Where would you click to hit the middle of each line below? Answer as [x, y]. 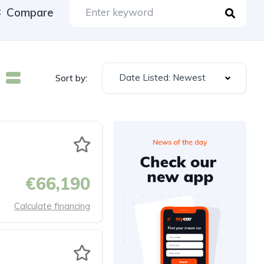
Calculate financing [52, 206]
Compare [30, 12]
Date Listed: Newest [162, 77]
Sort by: [71, 78]
